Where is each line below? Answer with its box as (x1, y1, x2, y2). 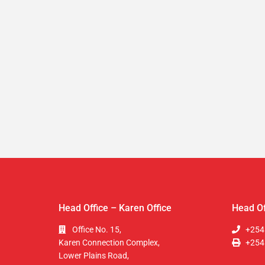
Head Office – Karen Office (59, 202, 172, 214)
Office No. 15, (72, 225, 121, 234)
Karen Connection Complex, (59, 238, 160, 247)
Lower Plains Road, (59, 251, 129, 260)
